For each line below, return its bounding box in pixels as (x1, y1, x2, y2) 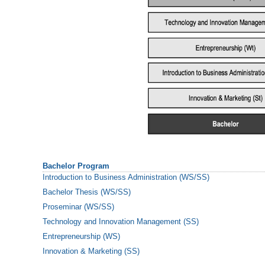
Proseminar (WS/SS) (43, 202, 114, 211)
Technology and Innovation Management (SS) (43, 216, 199, 226)
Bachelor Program (43, 161, 109, 171)
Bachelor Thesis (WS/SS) (43, 187, 131, 196)
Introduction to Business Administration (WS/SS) (43, 172, 209, 182)
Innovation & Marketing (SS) (43, 246, 140, 256)
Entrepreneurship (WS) (43, 231, 120, 241)
